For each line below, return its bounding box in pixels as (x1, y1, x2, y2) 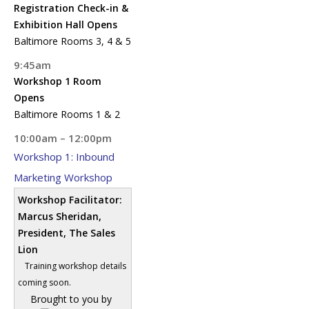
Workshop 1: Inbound (14, 150, 114, 163)
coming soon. (18, 277, 71, 288)
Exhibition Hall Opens (14, 18, 117, 31)
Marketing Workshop (14, 170, 112, 184)
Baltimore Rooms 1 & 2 (14, 108, 120, 121)
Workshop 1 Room (14, 74, 101, 88)
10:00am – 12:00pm (14, 131, 112, 145)
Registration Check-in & (14, 1, 128, 14)
